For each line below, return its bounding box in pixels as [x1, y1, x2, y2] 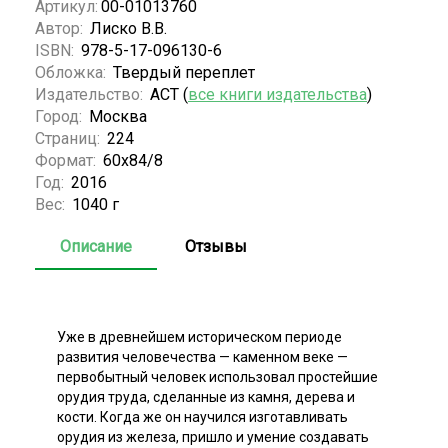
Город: [35, 106, 86, 126]
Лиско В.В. [90, 18, 167, 38]
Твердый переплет [113, 62, 255, 82]
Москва [89, 106, 147, 126]
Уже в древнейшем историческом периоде [57, 328, 342, 345]
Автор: [35, 18, 87, 38]
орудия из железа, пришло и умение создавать [57, 428, 369, 445]
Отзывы [185, 236, 247, 256]
